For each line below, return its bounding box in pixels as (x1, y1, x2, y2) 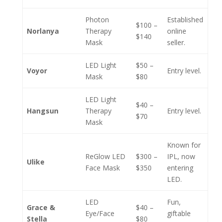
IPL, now (167, 152, 195, 161)
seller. (167, 38, 185, 47)
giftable (167, 209, 191, 218)
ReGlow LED (85, 152, 125, 161)
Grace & (27, 203, 55, 212)
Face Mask (85, 163, 120, 172)
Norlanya (27, 26, 59, 36)
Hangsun (27, 106, 58, 115)
